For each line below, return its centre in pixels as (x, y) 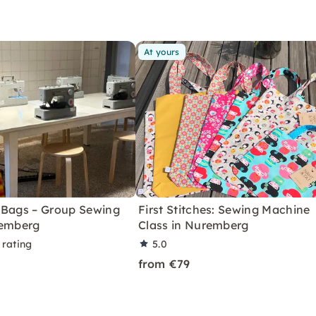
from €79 (164, 263)
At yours (162, 51)
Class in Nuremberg (194, 225)
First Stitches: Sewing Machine (224, 209)
